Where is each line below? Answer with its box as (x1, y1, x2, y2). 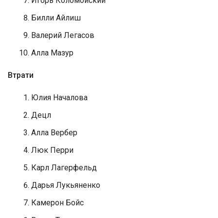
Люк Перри (31, 145, 73, 155)
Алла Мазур (31, 48, 73, 57)
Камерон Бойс (31, 198, 84, 207)
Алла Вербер (31, 128, 77, 137)
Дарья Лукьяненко (31, 181, 100, 190)
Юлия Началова (31, 93, 88, 102)
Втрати (8, 71, 34, 80)
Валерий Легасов (31, 31, 94, 40)
